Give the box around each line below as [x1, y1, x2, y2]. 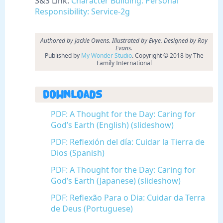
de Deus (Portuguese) [51, 203, 133, 215]
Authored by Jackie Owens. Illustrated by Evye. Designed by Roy [40, 36, 208, 45]
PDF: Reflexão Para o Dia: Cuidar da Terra [51, 192, 205, 204]
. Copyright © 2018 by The [131, 51, 204, 60]
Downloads [43, 89, 102, 101]
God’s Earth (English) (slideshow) [51, 119, 174, 131]
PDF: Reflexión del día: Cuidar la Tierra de [51, 136, 205, 148]
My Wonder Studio [81, 51, 132, 60]
